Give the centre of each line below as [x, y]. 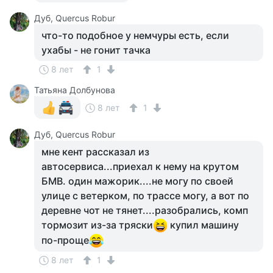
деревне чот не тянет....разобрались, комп [145, 210]
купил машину [203, 225]
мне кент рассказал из [95, 152]
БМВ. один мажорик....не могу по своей [137, 181]
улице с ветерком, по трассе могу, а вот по [145, 196]
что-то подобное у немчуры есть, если [135, 35]
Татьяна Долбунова [75, 90]
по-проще [65, 240]
